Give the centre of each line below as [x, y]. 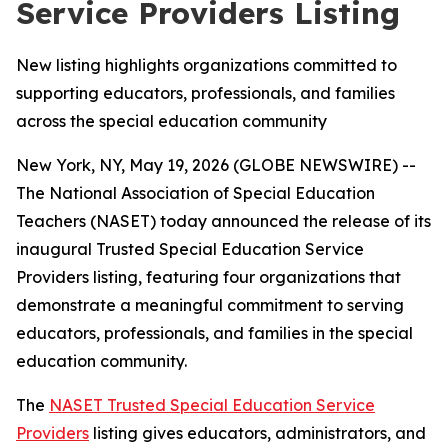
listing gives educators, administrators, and [257, 433]
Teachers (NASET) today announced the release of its [223, 221]
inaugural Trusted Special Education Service [190, 249]
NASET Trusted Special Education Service [212, 405]
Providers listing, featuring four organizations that [208, 277]
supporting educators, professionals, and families [205, 93]
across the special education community [171, 121]
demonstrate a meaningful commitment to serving [210, 305]
